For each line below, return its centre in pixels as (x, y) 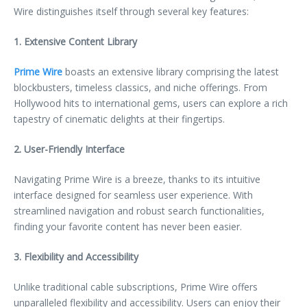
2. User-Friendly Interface (69, 149)
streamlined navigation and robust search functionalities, (139, 210)
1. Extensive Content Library (75, 41)
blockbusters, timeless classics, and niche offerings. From (140, 87)
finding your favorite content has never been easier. (128, 226)
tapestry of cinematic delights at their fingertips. (119, 119)
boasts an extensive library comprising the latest (171, 71)
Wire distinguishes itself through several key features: (131, 11)
